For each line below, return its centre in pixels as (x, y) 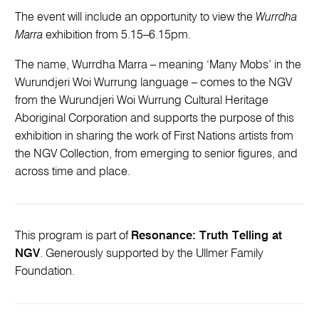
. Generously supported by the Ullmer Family (152, 253)
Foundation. (45, 271)
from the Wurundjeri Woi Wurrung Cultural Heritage (142, 100)
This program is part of (73, 236)
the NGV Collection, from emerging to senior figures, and (157, 154)
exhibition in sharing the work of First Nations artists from (155, 136)
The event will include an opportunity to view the (136, 18)
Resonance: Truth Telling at (207, 236)
